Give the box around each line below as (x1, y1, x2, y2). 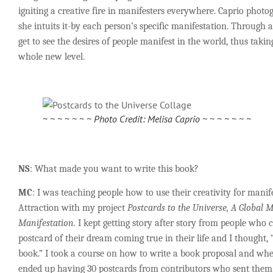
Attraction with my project (18, 202, 127, 214)
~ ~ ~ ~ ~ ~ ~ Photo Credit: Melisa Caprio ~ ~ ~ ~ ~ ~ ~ (43, 112, 251, 125)
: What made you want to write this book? (30, 163, 199, 174)
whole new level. (18, 51, 85, 63)
